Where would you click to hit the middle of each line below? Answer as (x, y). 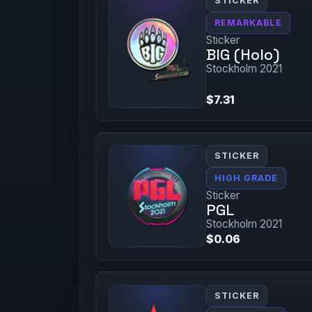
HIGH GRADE (246, 178)
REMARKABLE (248, 23)
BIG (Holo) (242, 55)
